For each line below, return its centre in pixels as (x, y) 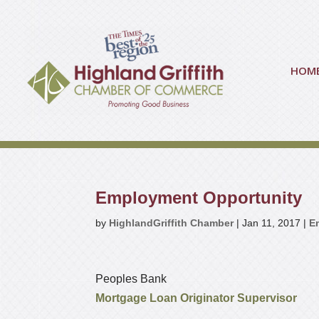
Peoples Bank (131, 279)
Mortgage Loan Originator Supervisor (197, 298)
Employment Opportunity (199, 198)
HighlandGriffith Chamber (172, 223)
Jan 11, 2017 (272, 223)
